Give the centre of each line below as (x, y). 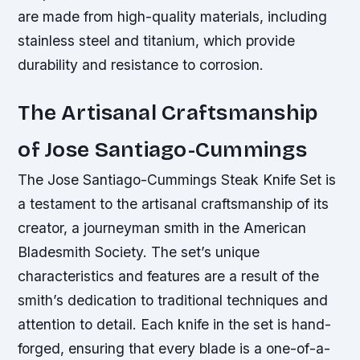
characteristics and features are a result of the (169, 276)
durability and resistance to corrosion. (141, 64)
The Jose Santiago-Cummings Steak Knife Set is (177, 180)
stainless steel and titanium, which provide (157, 40)
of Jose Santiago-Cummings (162, 150)
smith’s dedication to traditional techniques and (173, 301)
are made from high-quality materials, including (173, 16)
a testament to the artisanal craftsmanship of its (174, 204)
